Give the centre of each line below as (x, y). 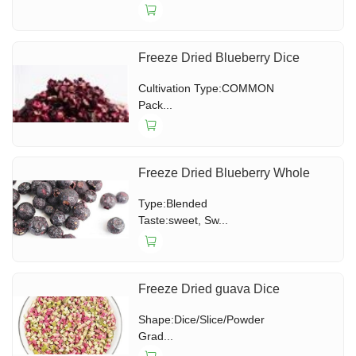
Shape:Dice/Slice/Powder (202, 319)
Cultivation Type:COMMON (207, 88)
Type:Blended (173, 204)
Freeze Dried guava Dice (209, 288)
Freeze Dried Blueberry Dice (219, 57)
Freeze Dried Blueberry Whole (224, 173)
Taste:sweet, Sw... (184, 221)
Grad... (156, 336)
